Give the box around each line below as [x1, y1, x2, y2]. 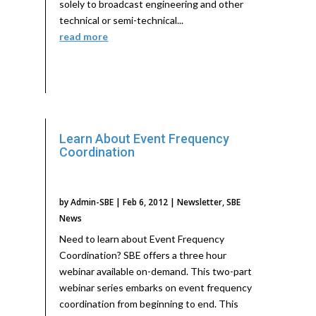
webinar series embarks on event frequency [59, 281, 253, 294]
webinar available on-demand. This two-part [59, 265, 253, 278]
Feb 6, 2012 [123, 196, 169, 209]
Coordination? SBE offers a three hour [59, 249, 227, 262]
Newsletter [177, 196, 223, 209]
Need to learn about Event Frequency [59, 233, 225, 245]
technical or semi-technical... [59, 13, 184, 26]
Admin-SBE [71, 196, 114, 209]
